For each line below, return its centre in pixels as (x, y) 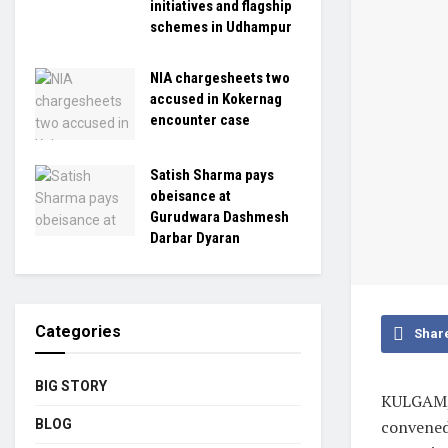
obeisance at (190, 195)
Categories (78, 331)
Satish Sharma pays (212, 174)
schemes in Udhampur (221, 27)
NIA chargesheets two (220, 78)
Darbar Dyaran (195, 237)
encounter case (200, 120)
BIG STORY (71, 385)
